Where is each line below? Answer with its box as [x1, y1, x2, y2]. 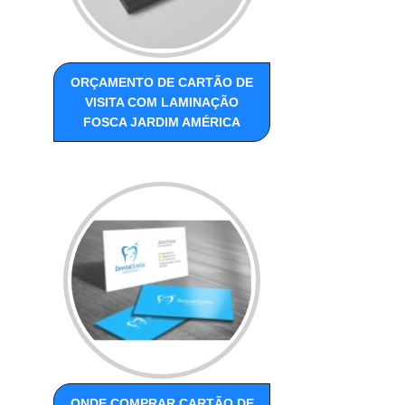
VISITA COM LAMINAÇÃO [85, 94, 240, 109]
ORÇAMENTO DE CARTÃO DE [71, 74, 254, 89]
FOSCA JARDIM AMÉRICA [83, 114, 241, 129]
